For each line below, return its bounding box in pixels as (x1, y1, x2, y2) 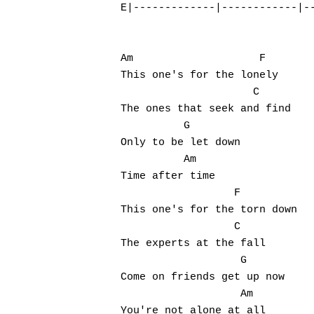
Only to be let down (121, 137, 240, 149)
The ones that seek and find (121, 103, 291, 115)
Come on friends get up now (121, 271, 285, 283)
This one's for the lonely (121, 69, 278, 81)
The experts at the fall (121, 238, 266, 250)
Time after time (121, 170, 215, 182)
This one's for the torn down (121, 204, 297, 216)
